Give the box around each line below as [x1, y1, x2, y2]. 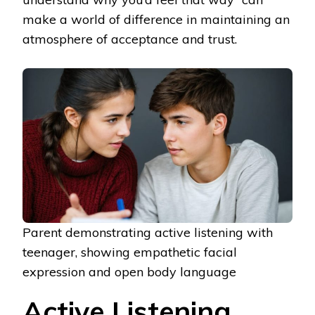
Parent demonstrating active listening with [22, 224, 273, 240]
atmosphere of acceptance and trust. [22, 31, 237, 48]
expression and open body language [22, 263, 236, 280]
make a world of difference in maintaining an [22, 11, 290, 28]
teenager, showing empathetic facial [22, 243, 237, 260]
